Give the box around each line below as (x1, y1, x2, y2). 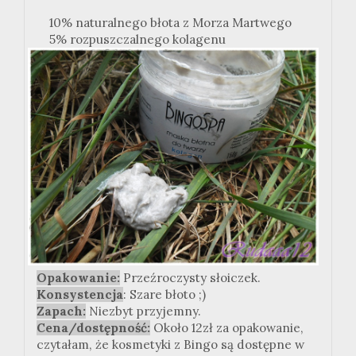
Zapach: (37, 304, 86, 319)
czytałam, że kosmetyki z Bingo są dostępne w (37, 337, 304, 353)
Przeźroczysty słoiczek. (120, 270, 261, 286)
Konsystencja (37, 287, 123, 303)
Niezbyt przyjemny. (86, 304, 201, 319)
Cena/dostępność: (37, 320, 150, 336)
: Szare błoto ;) (123, 287, 206, 303)
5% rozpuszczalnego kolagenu (37, 31, 226, 47)
